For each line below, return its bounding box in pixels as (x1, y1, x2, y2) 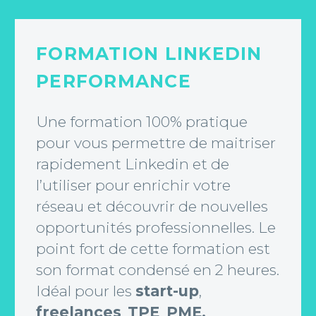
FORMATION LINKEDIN (36, 42, 262, 64)
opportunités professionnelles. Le (36, 219, 276, 237)
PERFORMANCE (36, 70, 191, 92)
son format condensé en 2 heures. (36, 261, 279, 279)
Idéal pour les (36, 282, 135, 300)
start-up (135, 282, 199, 300)
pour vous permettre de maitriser (36, 134, 276, 152)
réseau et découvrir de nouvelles (36, 197, 268, 216)
